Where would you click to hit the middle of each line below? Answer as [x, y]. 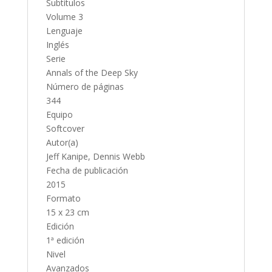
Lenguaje [64, 30]
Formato [63, 198]
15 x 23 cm [67, 212]
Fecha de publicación [87, 170]
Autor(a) [62, 142]
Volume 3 [64, 16]
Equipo [59, 114]
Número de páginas [85, 86]
